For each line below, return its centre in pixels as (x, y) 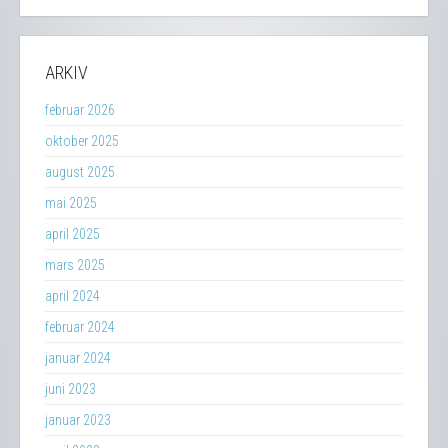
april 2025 (72, 233)
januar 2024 (78, 357)
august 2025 (80, 171)
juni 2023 (70, 388)
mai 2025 (71, 202)
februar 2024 (80, 326)
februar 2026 (80, 109)
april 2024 (72, 295)
